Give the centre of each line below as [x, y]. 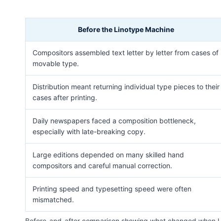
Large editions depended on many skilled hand [108, 154]
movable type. [56, 63]
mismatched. [53, 199]
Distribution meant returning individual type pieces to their [126, 86]
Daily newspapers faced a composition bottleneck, [114, 120]
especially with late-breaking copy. [89, 131]
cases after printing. [65, 97]
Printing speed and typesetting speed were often [112, 188]
